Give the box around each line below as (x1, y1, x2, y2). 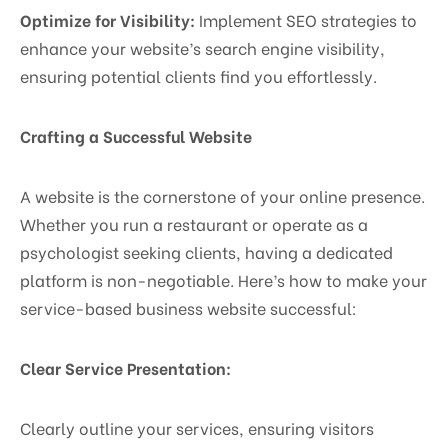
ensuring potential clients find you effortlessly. (20, 63, 377, 87)
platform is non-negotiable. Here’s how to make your (20, 267, 427, 291)
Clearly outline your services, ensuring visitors (20, 415, 374, 439)
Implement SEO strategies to (195, 7, 417, 31)
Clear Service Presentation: (20, 355, 231, 379)
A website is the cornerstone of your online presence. (20, 183, 425, 207)
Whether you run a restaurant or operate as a (20, 211, 368, 235)
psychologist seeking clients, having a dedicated (20, 239, 393, 263)
